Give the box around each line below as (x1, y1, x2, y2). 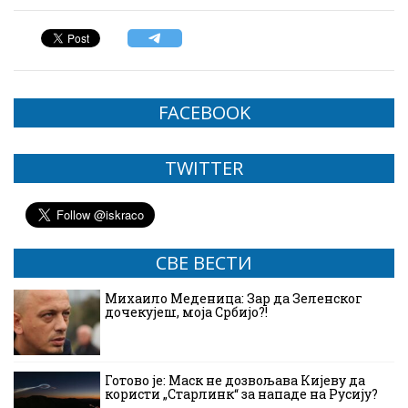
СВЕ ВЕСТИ (156, 250, 252, 276)
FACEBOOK (158, 100, 250, 126)
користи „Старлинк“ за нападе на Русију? (105, 385, 378, 403)
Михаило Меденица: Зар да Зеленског (105, 290, 362, 308)
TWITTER (165, 156, 243, 181)
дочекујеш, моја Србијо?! (105, 303, 268, 321)
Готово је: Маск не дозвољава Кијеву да (105, 372, 365, 390)
